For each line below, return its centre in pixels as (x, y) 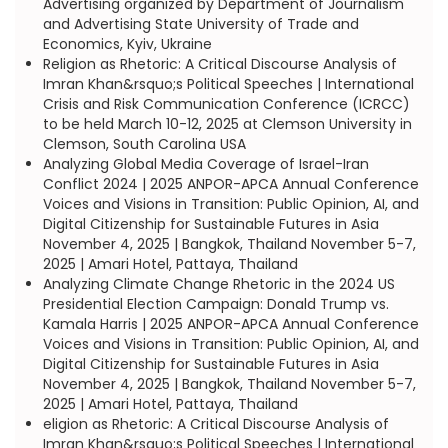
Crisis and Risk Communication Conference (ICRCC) (226, 104)
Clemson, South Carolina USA (144, 144)
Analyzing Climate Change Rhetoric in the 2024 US (218, 284)
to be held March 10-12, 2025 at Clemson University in (227, 124)
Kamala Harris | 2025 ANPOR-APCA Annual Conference (230, 324)
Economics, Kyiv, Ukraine (127, 44)
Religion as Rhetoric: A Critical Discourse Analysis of (219, 64)
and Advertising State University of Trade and (200, 24)
